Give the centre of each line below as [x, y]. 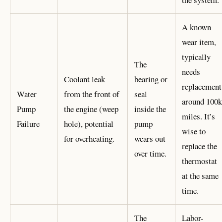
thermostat [199, 161]
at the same [200, 176]
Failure [28, 124]
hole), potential [88, 124]
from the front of [91, 94]
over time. [150, 154]
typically [196, 57]
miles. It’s [198, 116]
